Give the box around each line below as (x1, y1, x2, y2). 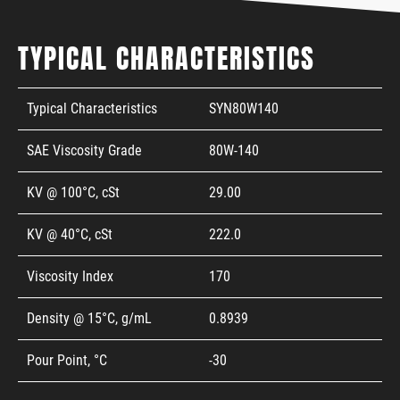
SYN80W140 (209, 99, 279, 117)
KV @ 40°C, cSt (27, 225, 112, 243)
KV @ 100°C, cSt (27, 183, 120, 201)
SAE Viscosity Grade (27, 141, 142, 159)
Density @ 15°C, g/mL (27, 309, 152, 327)
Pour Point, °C (27, 351, 107, 369)
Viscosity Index (27, 267, 113, 285)
